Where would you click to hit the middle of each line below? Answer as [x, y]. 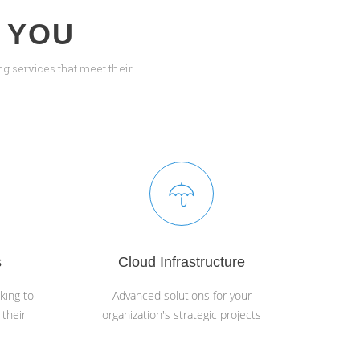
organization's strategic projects [182, 315]
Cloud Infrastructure [182, 262]
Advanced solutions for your [182, 296]
